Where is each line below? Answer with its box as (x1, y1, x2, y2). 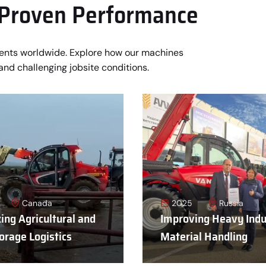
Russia (219, 197, 243, 208)
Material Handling (160, 227, 248, 246)
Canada (22, 197, 52, 208)
